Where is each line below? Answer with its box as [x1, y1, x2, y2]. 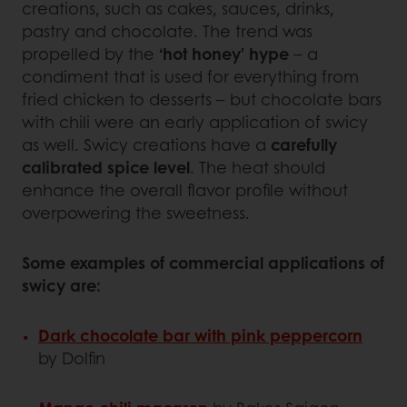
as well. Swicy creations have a [22, 133, 271, 157]
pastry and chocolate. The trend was [22, 19, 313, 44]
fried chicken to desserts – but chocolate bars [22, 87, 382, 112]
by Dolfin [38, 346, 105, 371]
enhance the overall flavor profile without [22, 178, 348, 203]
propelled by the [22, 42, 159, 66]
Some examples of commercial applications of [22, 251, 384, 275]
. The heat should [190, 155, 325, 180]
